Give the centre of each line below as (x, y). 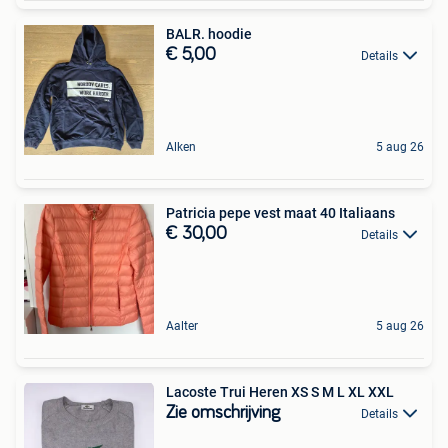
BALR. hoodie (209, 33)
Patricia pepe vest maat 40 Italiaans (280, 212)
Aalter (182, 325)
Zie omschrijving (223, 412)
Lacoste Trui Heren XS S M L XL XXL (280, 391)
